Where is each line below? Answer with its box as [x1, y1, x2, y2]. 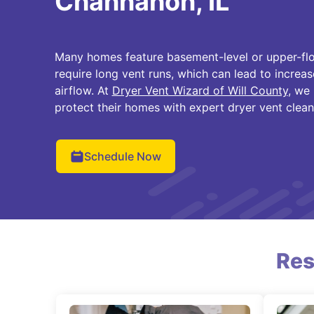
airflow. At [54, 83, 112, 97]
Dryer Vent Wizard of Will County [111, 83, 288, 97]
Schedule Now [83, 149, 161, 163]
